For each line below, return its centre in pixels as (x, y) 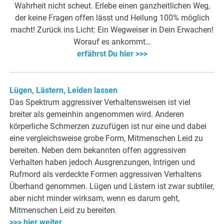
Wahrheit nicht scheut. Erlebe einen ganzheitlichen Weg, (112, 6)
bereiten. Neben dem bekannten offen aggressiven (98, 150)
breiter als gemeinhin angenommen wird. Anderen (97, 114)
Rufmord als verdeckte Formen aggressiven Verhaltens (106, 174)
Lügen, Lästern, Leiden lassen (64, 90)
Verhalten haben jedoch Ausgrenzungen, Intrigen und (102, 162)
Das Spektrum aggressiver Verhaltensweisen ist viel (100, 102)
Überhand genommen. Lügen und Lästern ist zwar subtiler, (112, 186)
